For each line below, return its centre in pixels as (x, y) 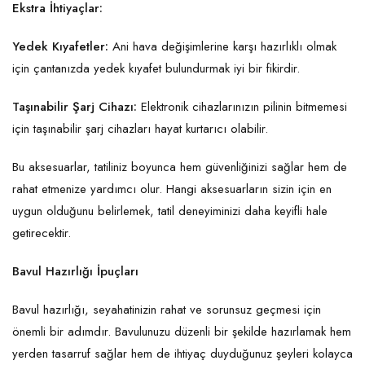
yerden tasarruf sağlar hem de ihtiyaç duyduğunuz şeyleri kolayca (182, 354)
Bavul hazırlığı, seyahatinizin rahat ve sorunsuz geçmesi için (167, 310)
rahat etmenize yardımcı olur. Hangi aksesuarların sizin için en (172, 189)
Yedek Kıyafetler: (60, 47)
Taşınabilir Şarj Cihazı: (75, 107)
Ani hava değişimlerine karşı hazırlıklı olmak (222, 47)
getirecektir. (44, 233)
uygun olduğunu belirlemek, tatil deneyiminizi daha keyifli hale (170, 211)
